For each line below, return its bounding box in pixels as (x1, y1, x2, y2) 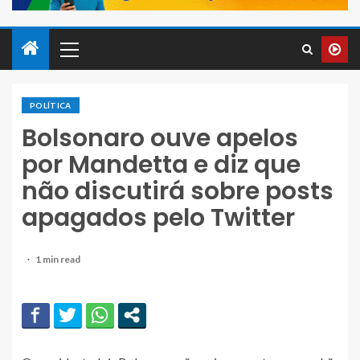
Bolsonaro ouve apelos (22, 121, 298, 156)
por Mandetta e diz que (22, 148, 301, 182)
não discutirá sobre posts (22, 174, 333, 209)
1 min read (35, 253, 80, 266)
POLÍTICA (30, 100, 72, 111)
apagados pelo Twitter (22, 201, 295, 235)
